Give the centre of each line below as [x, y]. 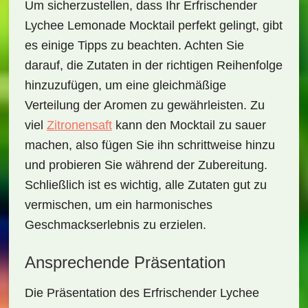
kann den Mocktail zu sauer [189, 125]
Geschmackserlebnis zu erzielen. [115, 225]
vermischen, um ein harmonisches [118, 205]
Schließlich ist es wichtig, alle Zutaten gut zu [145, 185]
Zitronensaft [79, 125]
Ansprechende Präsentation [125, 262]
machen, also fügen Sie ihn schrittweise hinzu [150, 145]
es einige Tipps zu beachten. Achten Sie [134, 45]
